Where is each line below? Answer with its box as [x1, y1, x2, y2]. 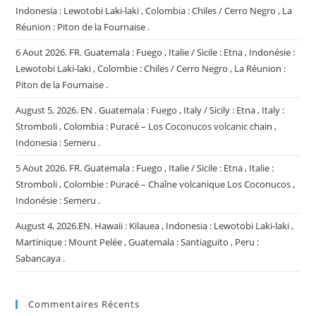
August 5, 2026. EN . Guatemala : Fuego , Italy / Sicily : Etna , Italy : [16, 104, 285, 117]
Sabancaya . [16, 252, 66, 265]
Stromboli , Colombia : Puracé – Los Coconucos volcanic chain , [16, 120, 277, 133]
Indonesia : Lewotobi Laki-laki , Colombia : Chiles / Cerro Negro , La [16, 4, 293, 18]
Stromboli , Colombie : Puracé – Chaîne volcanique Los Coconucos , [16, 178, 296, 191]
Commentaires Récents [28, 298, 140, 311]
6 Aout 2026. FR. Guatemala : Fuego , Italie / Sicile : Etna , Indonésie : [16, 46, 296, 59]
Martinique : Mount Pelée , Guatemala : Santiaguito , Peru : [16, 236, 260, 249]
